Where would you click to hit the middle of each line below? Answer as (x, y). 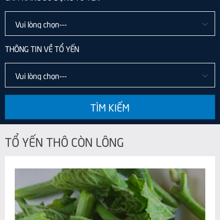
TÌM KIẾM (110, 107)
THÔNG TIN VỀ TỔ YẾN (42, 48)
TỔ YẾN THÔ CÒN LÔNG (64, 141)
